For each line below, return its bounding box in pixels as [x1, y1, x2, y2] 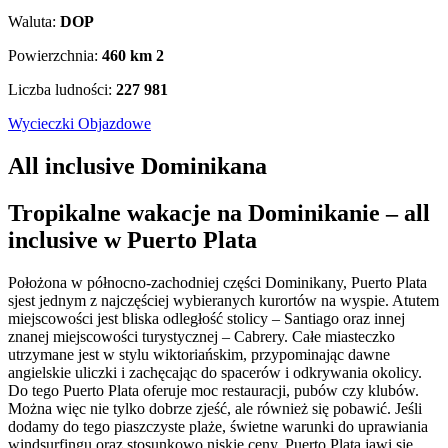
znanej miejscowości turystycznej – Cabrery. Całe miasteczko [8, 328, 395, 346]
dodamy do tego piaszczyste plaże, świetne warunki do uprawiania [8, 418, 428, 436]
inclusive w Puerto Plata [8, 227, 257, 254]
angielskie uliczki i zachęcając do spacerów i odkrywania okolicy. [8, 364, 422, 382]
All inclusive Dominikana [8, 153, 267, 180]
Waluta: [8, 13, 60, 31]
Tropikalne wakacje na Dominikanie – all [8, 200, 430, 227]
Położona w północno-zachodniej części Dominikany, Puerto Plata [8, 274, 427, 292]
